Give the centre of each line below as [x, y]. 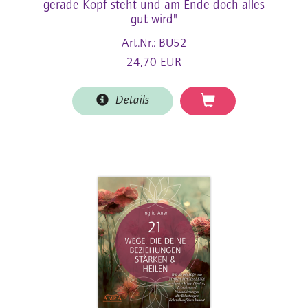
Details [129, 100]
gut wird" [154, 20]
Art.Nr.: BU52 [154, 43]
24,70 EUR [154, 63]
